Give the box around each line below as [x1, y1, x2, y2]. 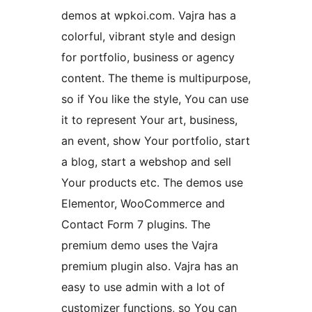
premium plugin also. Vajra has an [61, 259, 238, 274]
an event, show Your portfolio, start [61, 134, 250, 148]
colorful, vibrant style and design [61, 29, 235, 44]
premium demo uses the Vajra [61, 238, 218, 253]
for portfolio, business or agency [61, 50, 235, 65]
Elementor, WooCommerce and [61, 196, 225, 211]
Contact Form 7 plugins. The [61, 217, 210, 232]
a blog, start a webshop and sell [61, 155, 231, 169]
